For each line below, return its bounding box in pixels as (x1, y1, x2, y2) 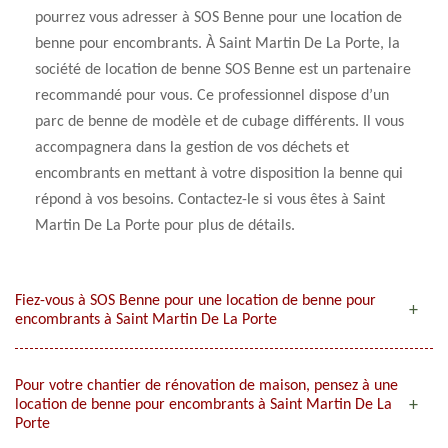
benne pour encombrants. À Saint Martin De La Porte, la (35, 36, 400, 52)
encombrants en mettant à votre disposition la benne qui (35, 166, 403, 182)
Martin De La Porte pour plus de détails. (35, 218, 295, 234)
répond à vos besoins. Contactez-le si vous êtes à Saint (35, 192, 385, 208)
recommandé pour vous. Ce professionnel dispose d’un (35, 88, 389, 104)
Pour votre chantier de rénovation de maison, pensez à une (15, 378, 398, 394)
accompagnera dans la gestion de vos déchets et (35, 140, 349, 156)
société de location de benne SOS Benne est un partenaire (35, 62, 411, 78)
